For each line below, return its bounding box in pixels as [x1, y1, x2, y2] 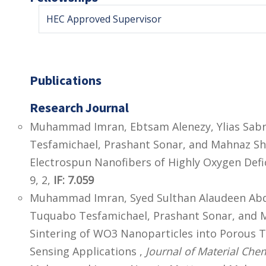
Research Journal [30, 99, 129, 116]
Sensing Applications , [30, 244, 145, 259]
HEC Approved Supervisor [46, 12, 161, 26]
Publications [30, 72, 102, 89]
